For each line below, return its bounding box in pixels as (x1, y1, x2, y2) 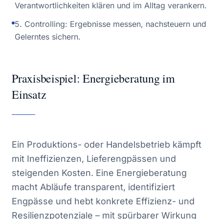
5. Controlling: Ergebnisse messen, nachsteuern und (15, 19, 206, 29)
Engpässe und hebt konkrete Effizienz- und (12, 196, 195, 206)
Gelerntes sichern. (15, 32, 81, 42)
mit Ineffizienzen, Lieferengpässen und (12, 153, 176, 164)
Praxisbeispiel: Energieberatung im (12, 70, 175, 86)
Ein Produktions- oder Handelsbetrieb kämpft (12, 139, 201, 150)
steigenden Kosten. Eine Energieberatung (12, 168, 187, 178)
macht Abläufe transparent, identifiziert (12, 182, 175, 192)
